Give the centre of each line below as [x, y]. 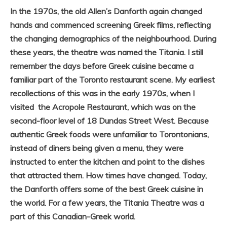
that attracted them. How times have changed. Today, [108, 176]
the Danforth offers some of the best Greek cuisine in [107, 189]
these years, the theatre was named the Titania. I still [107, 52]
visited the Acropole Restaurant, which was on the [103, 107]
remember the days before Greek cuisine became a [102, 66]
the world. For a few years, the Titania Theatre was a [107, 203]
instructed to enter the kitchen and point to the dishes [107, 162]
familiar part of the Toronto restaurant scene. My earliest [112, 80]
